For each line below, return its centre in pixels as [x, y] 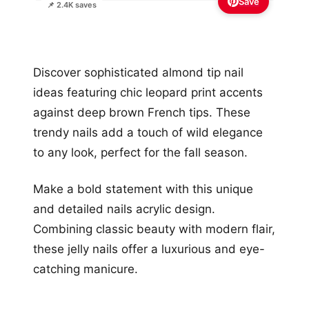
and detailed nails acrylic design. [124, 209]
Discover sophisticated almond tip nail [138, 73]
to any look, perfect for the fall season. [140, 153]
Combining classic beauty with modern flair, [154, 229]
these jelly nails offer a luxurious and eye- [149, 249]
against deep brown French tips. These [142, 113]
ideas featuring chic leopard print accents [148, 93]
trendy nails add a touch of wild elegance [148, 133]
